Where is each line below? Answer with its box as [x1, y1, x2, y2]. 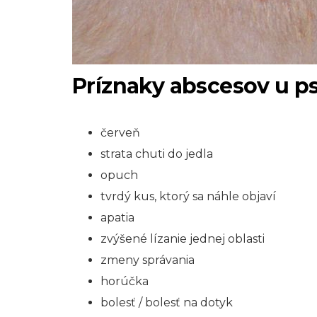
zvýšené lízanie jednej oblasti [100, 232, 265, 246]
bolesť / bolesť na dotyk [100, 296, 233, 309]
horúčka [100, 275, 149, 288]
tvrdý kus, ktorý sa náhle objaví [100, 190, 276, 203]
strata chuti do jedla [100, 147, 213, 161]
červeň [100, 126, 140, 139]
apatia [100, 211, 134, 224]
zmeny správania [100, 253, 195, 267]
